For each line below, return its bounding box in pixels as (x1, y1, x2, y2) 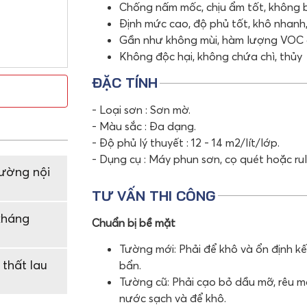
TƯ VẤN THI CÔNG (91, 186, 216, 204)
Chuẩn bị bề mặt (91, 215, 175, 230)
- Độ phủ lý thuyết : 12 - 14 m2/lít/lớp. (91, 136, 280, 150)
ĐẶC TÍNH (91, 74, 158, 92)
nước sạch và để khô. (119, 291, 226, 306)
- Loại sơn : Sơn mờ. (91, 103, 191, 117)
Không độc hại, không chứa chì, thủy (119, 49, 302, 64)
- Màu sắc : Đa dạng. (91, 119, 196, 134)
